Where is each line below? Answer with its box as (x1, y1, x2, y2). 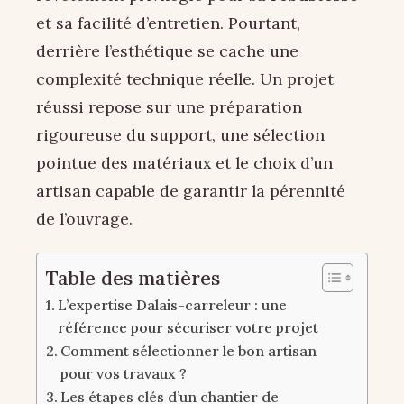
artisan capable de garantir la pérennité (36, 180, 345, 202)
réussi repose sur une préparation (36, 96, 302, 118)
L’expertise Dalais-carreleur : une (58, 295, 288, 314)
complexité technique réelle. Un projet (36, 69, 334, 90)
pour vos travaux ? (60, 363, 188, 382)
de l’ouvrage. (36, 208, 133, 230)
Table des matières (46, 265, 220, 290)
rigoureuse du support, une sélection (36, 124, 325, 146)
